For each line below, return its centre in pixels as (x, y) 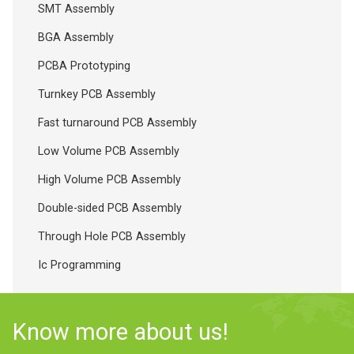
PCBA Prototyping (84, 66)
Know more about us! (121, 331)
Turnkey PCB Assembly (97, 94)
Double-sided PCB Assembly (110, 208)
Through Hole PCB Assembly (112, 236)
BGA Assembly (76, 37)
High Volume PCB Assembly (109, 179)
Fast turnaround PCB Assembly (117, 122)
